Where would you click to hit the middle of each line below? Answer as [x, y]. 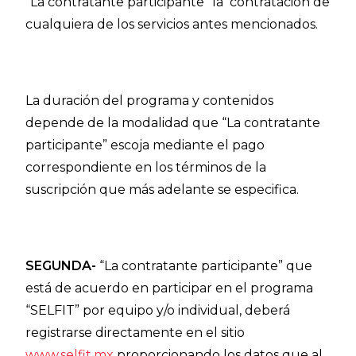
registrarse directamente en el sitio [135, 333]
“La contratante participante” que [205, 266]
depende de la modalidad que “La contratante [173, 123]
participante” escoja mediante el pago [145, 145]
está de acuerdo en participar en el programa [170, 288]
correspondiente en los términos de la [146, 167]
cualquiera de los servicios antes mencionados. [172, 24]
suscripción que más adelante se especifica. [163, 190]
